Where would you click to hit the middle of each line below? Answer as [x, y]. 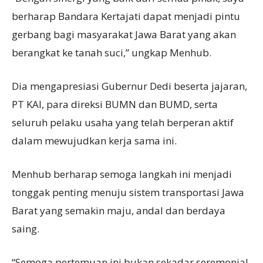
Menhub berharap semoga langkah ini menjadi [122, 174]
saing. [26, 228]
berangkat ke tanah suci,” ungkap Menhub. [112, 52]
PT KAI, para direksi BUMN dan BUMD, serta [115, 104]
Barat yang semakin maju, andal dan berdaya [119, 210]
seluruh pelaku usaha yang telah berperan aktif [123, 122]
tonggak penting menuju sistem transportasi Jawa [128, 192]
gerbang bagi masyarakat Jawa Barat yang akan [124, 34]
